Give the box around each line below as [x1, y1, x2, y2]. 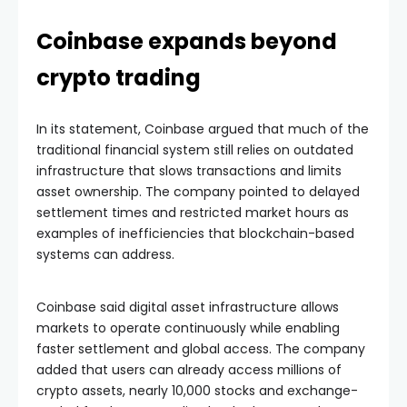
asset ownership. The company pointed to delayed [36, 183, 360, 201]
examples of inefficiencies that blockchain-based [36, 224, 354, 243]
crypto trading [36, 63, 201, 93]
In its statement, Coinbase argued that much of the [36, 120, 369, 138]
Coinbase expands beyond [36, 26, 337, 56]
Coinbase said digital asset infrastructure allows [36, 298, 339, 316]
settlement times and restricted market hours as [36, 203, 349, 222]
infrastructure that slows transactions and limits [36, 162, 342, 180]
